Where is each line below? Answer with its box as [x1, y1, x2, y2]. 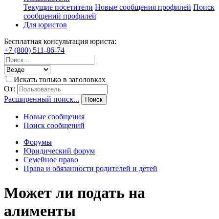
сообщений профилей [23, 12, 96, 21]
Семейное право [23, 155, 78, 164]
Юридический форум [23, 147, 95, 155]
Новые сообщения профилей [95, 3, 191, 12]
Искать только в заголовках [14, 75, 106, 84]
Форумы [23, 138, 52, 147]
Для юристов [23, 21, 67, 29]
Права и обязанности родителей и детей [23, 164, 157, 173]
